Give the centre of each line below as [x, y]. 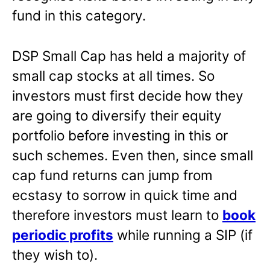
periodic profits [63, 235]
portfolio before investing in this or [120, 136]
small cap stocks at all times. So [113, 76]
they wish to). [55, 255]
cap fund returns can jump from [112, 175]
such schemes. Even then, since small [133, 155]
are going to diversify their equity [117, 116]
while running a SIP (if [183, 235]
